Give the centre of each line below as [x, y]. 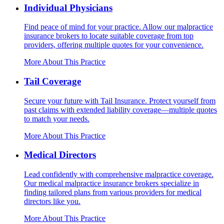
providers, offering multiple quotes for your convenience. [114, 45]
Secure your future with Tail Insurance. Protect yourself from [120, 100]
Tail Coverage [52, 81]
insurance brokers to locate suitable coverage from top [109, 36]
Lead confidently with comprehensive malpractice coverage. [119, 174]
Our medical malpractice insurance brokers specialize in [111, 183]
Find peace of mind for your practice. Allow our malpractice [118, 27]
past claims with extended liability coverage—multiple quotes [120, 109]
